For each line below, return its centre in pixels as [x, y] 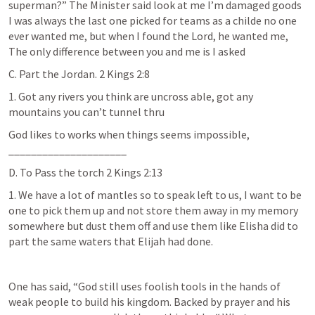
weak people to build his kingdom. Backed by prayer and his [149, 302]
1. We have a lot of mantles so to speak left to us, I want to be [155, 195]
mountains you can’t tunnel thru [86, 112]
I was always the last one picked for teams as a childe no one [153, 20]
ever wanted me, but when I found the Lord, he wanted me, [148, 36]
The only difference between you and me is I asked [127, 51]
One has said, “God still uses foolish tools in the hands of [144, 286]
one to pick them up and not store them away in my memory [153, 210]
